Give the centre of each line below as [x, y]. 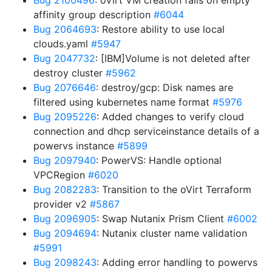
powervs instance [75, 146]
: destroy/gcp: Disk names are [165, 87]
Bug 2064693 [65, 29]
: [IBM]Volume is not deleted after [173, 58]
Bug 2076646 [65, 87]
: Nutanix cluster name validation [172, 233]
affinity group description [93, 15]
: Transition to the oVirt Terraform [174, 189]
